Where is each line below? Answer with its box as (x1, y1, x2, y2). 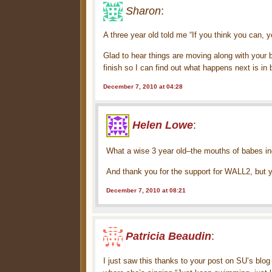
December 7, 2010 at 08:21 (106, 187, 186, 194)
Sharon (126, 4, 161, 17)
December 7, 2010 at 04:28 (103, 83, 183, 90)
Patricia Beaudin (126, 229, 212, 242)
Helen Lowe (132, 118, 194, 131)
